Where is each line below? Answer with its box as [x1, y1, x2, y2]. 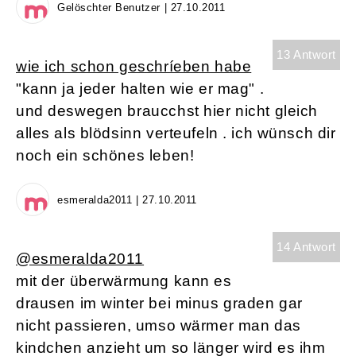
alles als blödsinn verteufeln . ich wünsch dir [16, 125, 336, 142]
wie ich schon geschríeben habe [16, 58, 252, 75]
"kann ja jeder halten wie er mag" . [16, 80, 265, 98]
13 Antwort [277, 48, 336, 62]
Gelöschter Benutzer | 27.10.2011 [57, 2, 226, 14]
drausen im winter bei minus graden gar [16, 295, 303, 312]
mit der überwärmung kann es [16, 273, 232, 290]
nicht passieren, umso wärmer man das [16, 317, 301, 335]
